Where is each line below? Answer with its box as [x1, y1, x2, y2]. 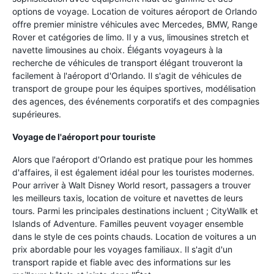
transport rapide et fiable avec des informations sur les [12, 257, 231, 267]
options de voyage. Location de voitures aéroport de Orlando [12, 6, 257, 17]
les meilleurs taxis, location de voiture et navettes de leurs [12, 193, 243, 203]
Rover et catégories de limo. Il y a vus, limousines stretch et [12, 32, 249, 42]
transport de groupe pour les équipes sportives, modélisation [12, 83, 256, 94]
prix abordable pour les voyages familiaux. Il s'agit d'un [12, 244, 232, 254]
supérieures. [12, 109, 61, 119]
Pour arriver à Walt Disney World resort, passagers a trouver [12, 180, 251, 190]
